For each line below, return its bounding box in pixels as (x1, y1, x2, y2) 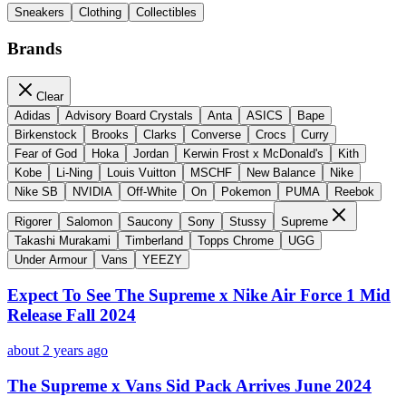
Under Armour (14, 252, 87, 266)
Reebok (334, 184, 374, 198)
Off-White (127, 184, 177, 198)
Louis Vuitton (107, 165, 176, 179)
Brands (7, 39, 62, 59)
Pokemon (221, 184, 271, 198)
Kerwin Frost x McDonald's (183, 146, 324, 160)
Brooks (92, 127, 129, 141)
